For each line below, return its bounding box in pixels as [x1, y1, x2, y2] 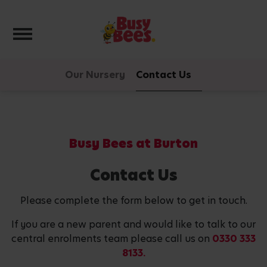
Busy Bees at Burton [69, 135, 198, 152]
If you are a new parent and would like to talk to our [11, 218, 256, 231]
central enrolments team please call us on [11, 232, 212, 246]
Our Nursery [65, 67, 125, 82]
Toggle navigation [22, 23, 131, 39]
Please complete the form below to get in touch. [20, 194, 247, 207]
